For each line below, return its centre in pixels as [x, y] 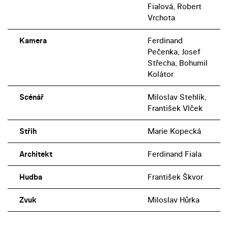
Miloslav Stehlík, [177, 97]
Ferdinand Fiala [174, 154]
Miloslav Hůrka [173, 199]
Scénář [31, 97]
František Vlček [175, 108]
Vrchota [161, 17]
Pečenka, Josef [174, 51]
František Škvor [175, 177]
